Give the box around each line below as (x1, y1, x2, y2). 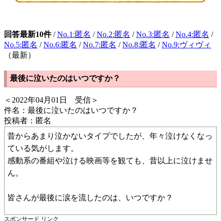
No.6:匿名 (43, 40, 77, 49)
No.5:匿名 (4, 40, 37, 49)
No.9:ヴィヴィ (162, 40, 211, 49)
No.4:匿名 (176, 30, 209, 38)
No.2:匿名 (97, 30, 130, 38)
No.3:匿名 (136, 30, 170, 38)
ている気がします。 (7, 144, 78, 152)
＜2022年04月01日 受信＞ (4, 95, 99, 104)
